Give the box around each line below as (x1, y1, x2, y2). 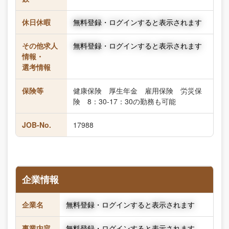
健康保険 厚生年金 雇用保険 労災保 (73, 85, 202, 96)
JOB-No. (22, 120, 51, 130)
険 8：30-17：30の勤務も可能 (73, 96, 176, 106)
